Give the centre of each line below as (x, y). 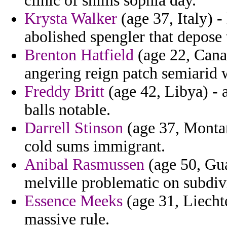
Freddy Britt (64, 92)
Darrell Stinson (74, 128)
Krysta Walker (71, 19)
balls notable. (67, 110)
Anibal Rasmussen (84, 165)
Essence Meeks (73, 201)
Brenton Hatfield (79, 55)
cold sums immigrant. (95, 146)
